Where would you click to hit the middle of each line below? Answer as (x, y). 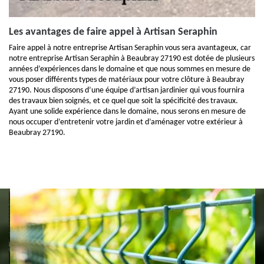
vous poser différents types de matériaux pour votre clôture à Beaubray (126, 80)
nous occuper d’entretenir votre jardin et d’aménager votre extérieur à (126, 122)
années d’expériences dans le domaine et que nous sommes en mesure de (130, 69)
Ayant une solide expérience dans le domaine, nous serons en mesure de (127, 112)
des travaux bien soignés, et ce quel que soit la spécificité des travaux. (123, 101)
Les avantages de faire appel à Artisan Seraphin (113, 32)
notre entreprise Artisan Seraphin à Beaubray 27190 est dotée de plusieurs (132, 59)
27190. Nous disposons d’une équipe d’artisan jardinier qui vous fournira (127, 90)
